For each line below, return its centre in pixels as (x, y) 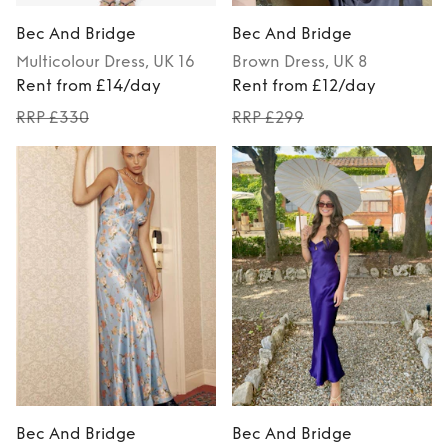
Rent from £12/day (304, 86)
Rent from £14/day (88, 86)
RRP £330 (52, 118)
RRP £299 (268, 118)
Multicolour (58, 62)
